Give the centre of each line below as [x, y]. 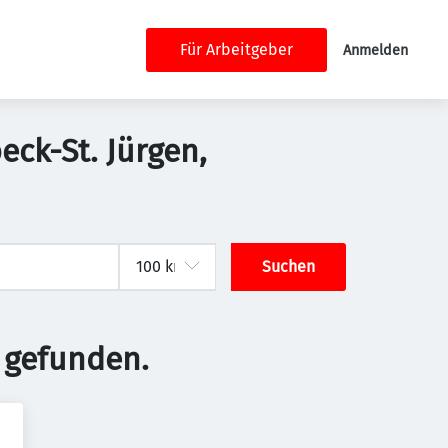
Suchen [289, 266]
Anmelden [375, 50]
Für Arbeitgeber [236, 49]
